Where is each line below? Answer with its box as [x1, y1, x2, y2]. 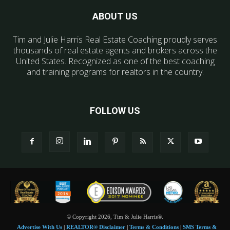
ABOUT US [92, 11, 138, 22]
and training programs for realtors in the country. [26, 66, 204, 78]
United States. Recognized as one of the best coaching [15, 55, 215, 67]
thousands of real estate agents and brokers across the [13, 45, 217, 56]
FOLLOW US [90, 105, 140, 117]
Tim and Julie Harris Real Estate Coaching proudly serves [13, 34, 217, 46]
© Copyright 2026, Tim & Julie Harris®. [67, 213, 163, 220]
